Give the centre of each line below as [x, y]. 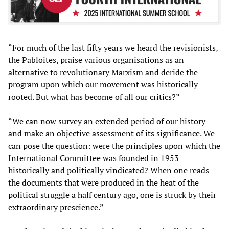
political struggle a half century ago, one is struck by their [112, 195]
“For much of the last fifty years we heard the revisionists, [113, 48]
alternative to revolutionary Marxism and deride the [103, 72]
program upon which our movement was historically [103, 85]
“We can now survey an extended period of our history [107, 121]
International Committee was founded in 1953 [94, 158]
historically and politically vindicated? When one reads [109, 170]
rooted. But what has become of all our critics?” [94, 97]
